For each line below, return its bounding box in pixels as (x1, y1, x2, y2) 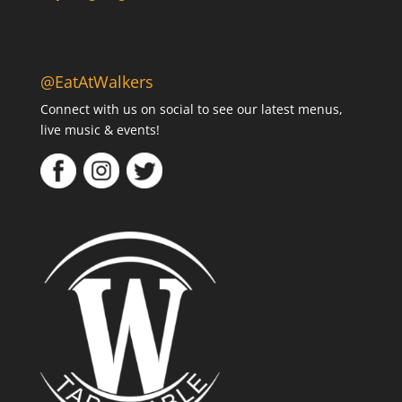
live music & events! (39, 121, 160, 139)
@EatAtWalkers (39, 71, 153, 93)
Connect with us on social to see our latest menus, (39, 100, 343, 118)
